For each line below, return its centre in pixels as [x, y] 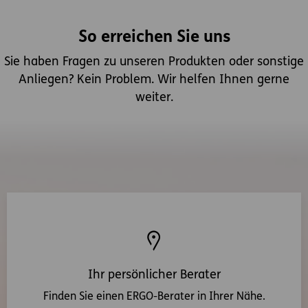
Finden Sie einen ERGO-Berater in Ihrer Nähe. [154, 297]
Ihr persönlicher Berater [154, 276]
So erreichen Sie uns [154, 38]
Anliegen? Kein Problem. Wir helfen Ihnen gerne [154, 80]
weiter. [154, 98]
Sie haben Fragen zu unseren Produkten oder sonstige [154, 63]
